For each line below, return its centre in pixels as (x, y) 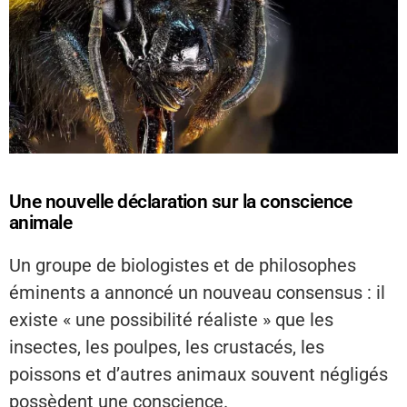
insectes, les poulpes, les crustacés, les (167, 347)
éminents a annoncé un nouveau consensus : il (197, 293)
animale (41, 223)
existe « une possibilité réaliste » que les (171, 320)
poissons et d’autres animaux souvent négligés (199, 375)
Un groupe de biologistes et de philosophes (183, 266)
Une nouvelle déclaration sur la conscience (181, 202)
